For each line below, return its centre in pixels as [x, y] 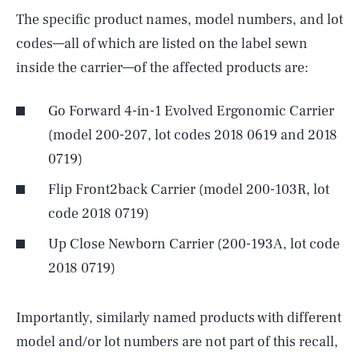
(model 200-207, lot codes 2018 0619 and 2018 [193, 135]
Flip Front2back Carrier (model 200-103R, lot [189, 190]
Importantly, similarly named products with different [179, 318]
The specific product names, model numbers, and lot [179, 20]
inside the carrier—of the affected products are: [162, 68]
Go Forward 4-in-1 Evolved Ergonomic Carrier [191, 111]
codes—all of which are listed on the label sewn [162, 44]
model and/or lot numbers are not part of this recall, [177, 342]
